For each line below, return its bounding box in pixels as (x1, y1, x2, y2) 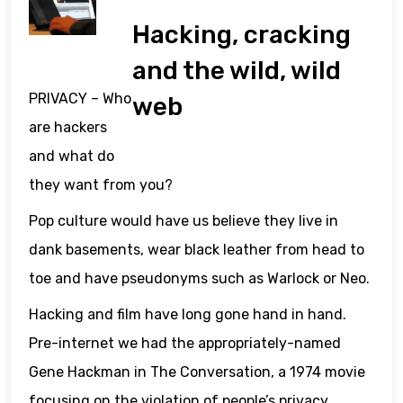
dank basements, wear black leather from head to (29, 240, 364, 258)
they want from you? (29, 175, 173, 193)
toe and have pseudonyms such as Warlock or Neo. (29, 269, 370, 287)
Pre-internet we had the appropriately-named (29, 334, 341, 352)
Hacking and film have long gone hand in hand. (29, 305, 346, 323)
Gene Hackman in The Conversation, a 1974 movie (29, 363, 365, 381)
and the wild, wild (132, 56, 342, 86)
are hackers (29, 118, 107, 136)
